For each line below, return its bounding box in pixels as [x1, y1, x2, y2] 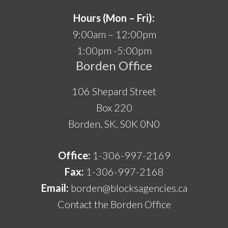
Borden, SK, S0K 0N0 [68, 117, 160, 130]
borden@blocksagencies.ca [70, 181, 187, 194]
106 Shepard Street [72, 84, 156, 97]
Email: [41, 181, 69, 194]
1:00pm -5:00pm [76, 44, 152, 56]
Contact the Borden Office [57, 197, 171, 210]
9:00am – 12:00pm [72, 27, 156, 40]
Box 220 [96, 101, 132, 113]
